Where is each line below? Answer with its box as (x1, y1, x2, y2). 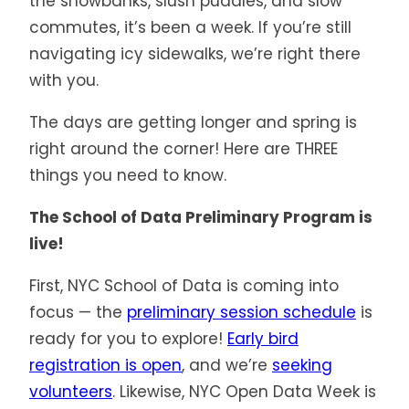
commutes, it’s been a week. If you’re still (29, 16, 351, 39)
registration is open (29, 354, 182, 377)
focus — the (29, 301, 127, 324)
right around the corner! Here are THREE (29, 138, 338, 161)
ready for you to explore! (29, 328, 227, 351)
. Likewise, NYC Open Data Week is (112, 381, 376, 404)
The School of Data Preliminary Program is (29, 206, 372, 229)
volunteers (29, 381, 112, 404)
